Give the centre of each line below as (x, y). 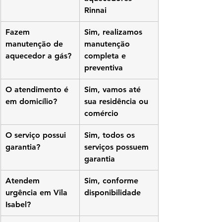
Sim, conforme (112, 181)
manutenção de (35, 44)
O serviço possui (37, 135)
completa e (106, 56)
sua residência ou (117, 102)
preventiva (104, 68)
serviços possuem (118, 147)
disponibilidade (112, 193)
